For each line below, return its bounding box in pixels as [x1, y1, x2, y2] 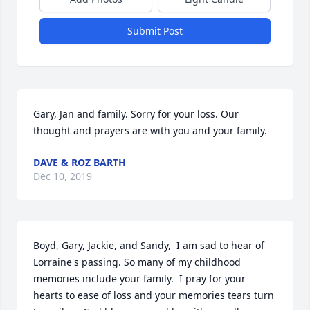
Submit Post [127, 24, 183, 37]
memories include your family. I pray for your [33, 272, 246, 285]
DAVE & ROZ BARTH [33, 156, 126, 169]
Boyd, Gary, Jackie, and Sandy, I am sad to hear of [33, 239, 264, 252]
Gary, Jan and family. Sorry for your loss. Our [33, 107, 239, 120]
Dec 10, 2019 [33, 170, 92, 183]
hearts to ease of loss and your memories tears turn [33, 289, 274, 302]
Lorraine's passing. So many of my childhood [33, 255, 241, 268]
